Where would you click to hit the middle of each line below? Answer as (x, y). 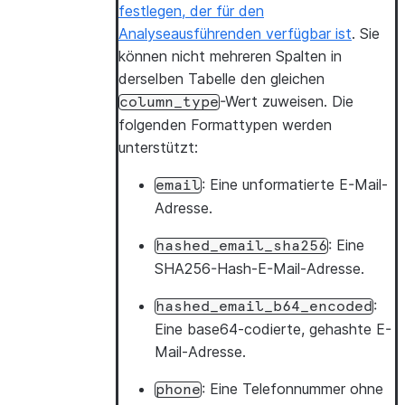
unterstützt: (158, 147)
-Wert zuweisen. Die (287, 101)
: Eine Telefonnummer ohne (292, 389)
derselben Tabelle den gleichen (221, 79)
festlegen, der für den (191, 11)
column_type (169, 102)
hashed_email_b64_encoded (264, 306)
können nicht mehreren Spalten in (230, 56)
